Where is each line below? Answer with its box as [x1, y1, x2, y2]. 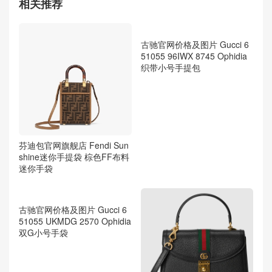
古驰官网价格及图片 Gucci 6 [140, 139, 249, 152]
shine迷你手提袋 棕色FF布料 [19, 151, 129, 163]
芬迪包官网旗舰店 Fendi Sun [19, 139, 129, 152]
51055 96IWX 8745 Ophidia [140, 151, 247, 163]
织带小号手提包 [140, 162, 200, 175]
